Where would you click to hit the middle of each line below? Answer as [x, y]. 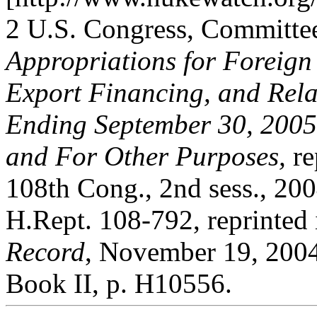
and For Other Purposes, [146, 156]
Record [45, 252]
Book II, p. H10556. [119, 283]
